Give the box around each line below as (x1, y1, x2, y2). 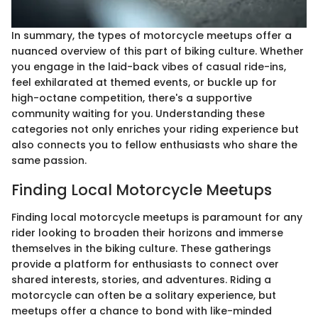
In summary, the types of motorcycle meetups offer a (11, 28, 292, 43)
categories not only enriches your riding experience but (11, 122, 299, 137)
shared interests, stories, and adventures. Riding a (11, 272, 271, 287)
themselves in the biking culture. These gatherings (11, 241, 271, 256)
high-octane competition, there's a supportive (11, 91, 252, 106)
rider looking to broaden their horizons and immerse (11, 225, 283, 240)
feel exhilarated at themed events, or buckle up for (11, 75, 277, 90)
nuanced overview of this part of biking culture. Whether (11, 44, 304, 59)
